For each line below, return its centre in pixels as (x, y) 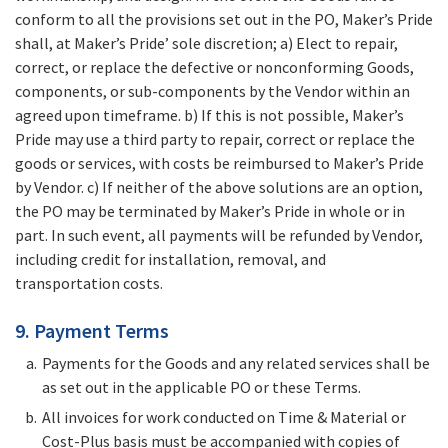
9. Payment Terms (92, 331)
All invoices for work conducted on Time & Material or (224, 417)
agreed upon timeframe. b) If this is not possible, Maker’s (209, 115)
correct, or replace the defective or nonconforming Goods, (214, 67)
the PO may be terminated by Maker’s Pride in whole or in (210, 211)
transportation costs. (89, 283)
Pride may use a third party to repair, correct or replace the (215, 139)
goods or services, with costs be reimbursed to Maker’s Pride (219, 163)
